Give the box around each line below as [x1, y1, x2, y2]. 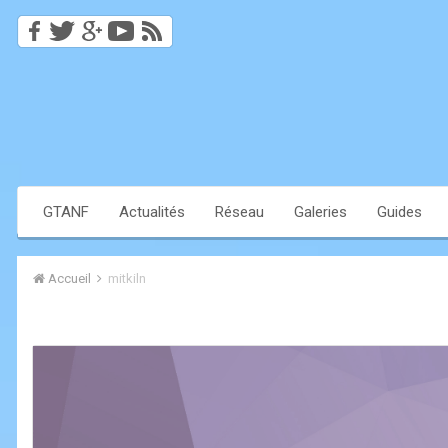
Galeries [294, 203, 347, 222]
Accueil [45, 271, 94, 287]
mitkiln [108, 271, 146, 287]
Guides [377, 203, 422, 222]
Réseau [215, 203, 264, 222]
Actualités [119, 203, 185, 222]
